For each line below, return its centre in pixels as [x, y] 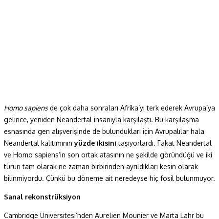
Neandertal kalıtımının [39, 143]
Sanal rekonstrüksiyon [42, 197]
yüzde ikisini [95, 143]
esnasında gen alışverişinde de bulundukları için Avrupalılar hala [104, 131]
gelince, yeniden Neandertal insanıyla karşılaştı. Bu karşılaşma [101, 119]
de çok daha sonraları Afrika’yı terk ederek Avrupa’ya [131, 108]
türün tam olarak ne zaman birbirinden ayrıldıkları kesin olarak [101, 166]
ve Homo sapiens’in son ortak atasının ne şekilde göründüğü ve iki [108, 154]
